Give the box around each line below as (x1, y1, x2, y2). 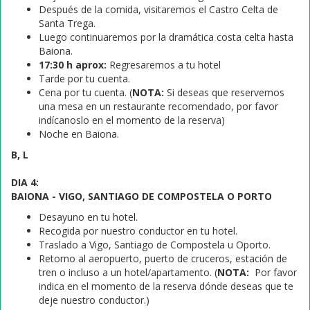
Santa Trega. (39, 17, 95, 30)
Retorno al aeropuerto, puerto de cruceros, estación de (39, 252, 287, 265)
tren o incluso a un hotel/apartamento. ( (39, 266, 217, 279)
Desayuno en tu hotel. (39, 210, 138, 224)
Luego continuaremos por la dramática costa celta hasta (39, 30, 293, 44)
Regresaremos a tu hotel (109, 58, 221, 71)
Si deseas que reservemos (164, 86, 284, 99)
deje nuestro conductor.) (39, 293, 149, 307)
